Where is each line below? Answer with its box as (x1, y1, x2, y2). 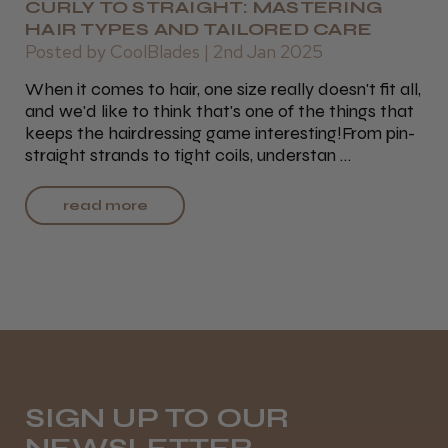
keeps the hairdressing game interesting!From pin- (25, 122, 415, 144)
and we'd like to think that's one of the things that (25, 100, 414, 122)
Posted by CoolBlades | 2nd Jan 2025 (25, 40, 323, 63)
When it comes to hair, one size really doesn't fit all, (25, 78, 421, 100)
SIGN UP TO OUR (25, 400, 290, 435)
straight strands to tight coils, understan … (25, 144, 351, 166)
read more (62, 197, 148, 214)
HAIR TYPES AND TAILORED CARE (25, 18, 372, 40)
